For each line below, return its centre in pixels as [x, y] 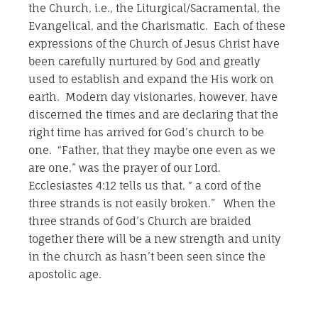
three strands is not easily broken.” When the [152, 204]
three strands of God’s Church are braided [140, 221]
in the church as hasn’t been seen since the [147, 257]
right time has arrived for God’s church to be [146, 133]
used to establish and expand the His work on [151, 79]
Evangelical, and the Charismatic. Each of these [157, 26]
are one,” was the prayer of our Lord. [126, 168]
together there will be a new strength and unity [155, 239]
